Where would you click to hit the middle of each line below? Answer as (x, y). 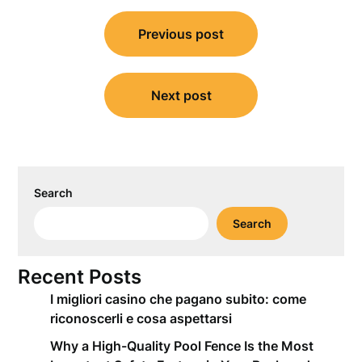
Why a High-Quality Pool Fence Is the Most (182, 346)
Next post (181, 95)
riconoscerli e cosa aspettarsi (141, 318)
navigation (67, 40)
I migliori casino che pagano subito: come (179, 299)
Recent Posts (80, 277)
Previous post (181, 34)
